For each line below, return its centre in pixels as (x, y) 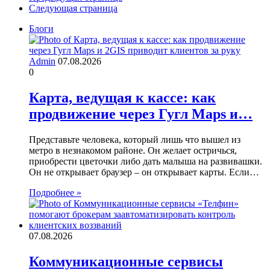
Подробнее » (55, 192)
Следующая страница (73, 8)
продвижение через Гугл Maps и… (141, 114)
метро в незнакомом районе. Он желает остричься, (133, 150)
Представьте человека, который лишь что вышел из (135, 139)
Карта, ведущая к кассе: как (122, 98)
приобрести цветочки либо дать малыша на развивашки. (146, 161)
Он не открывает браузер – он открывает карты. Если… (144, 172)
